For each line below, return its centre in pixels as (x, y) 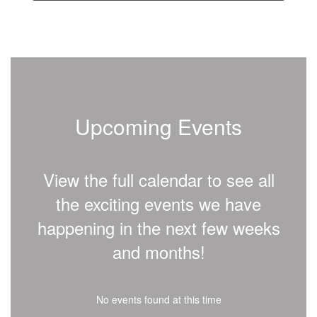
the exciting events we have (158, 203)
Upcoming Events (158, 126)
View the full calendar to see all (158, 179)
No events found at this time (158, 299)
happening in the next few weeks (158, 227)
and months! (158, 252)
